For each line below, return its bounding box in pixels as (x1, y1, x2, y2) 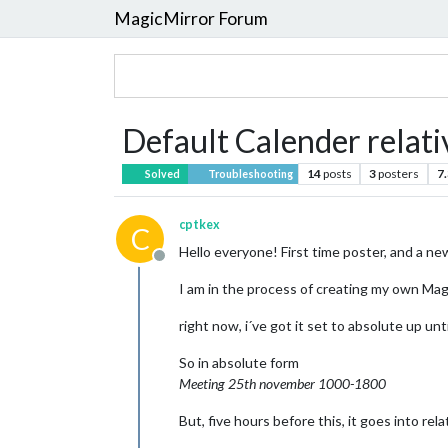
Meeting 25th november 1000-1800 (179, 375, 386, 392)
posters (378, 166, 420, 181)
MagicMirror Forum (114, 7, 268, 29)
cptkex (179, 217, 220, 232)
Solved (144, 168, 180, 180)
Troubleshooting (205, 168, 293, 180)
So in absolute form (179, 354, 299, 371)
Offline (158, 256, 207, 275)
